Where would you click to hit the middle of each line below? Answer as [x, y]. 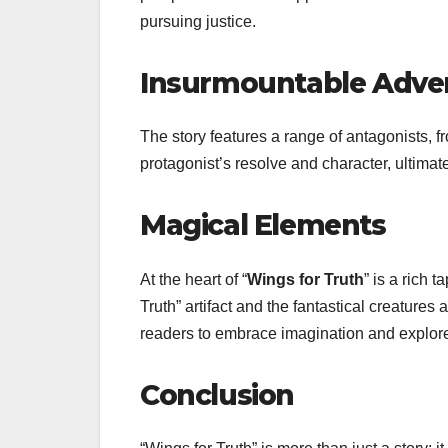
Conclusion [217, 394]
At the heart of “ [193, 279]
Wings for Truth [305, 279]
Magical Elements [263, 225]
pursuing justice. [198, 21]
